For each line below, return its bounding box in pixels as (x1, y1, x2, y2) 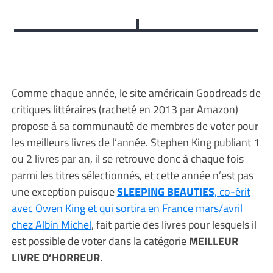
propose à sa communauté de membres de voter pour (11, 117, 258, 134)
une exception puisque (11, 183, 117, 200)
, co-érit (214, 183, 250, 200)
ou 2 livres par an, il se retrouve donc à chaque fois (11, 150, 244, 167)
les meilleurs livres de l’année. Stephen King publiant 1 (11, 133, 260, 151)
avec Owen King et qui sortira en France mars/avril (11, 199, 243, 216)
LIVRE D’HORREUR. (11, 249, 103, 266)
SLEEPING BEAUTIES (116, 183, 214, 200)
